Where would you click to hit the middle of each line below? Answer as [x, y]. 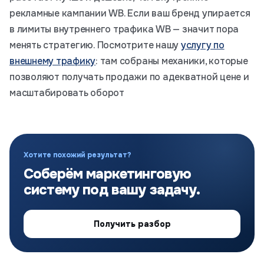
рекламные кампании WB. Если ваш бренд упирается [130, 14]
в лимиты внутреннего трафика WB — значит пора [124, 29]
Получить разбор [132, 224]
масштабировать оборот [67, 93]
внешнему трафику [53, 61]
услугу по [202, 45]
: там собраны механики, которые [172, 61]
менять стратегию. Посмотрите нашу [95, 45]
